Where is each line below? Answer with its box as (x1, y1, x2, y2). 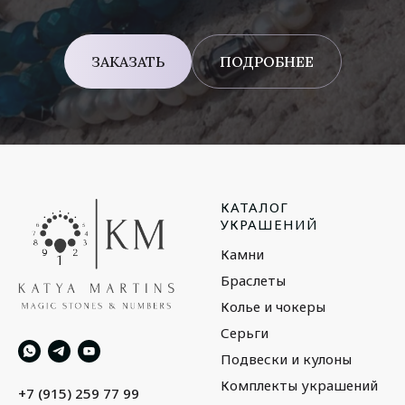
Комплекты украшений (221, 376, 378, 394)
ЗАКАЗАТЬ (90, 52, 165, 71)
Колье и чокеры (221, 297, 325, 316)
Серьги (221, 324, 268, 342)
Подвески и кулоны (221, 350, 352, 368)
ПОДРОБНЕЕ (219, 52, 314, 71)
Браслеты (221, 271, 286, 289)
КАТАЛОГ (221, 198, 288, 216)
